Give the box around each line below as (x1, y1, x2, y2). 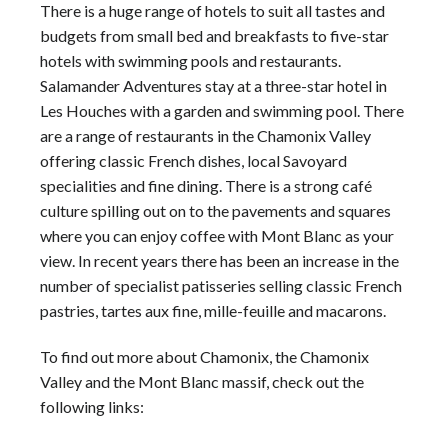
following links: (40, 396, 144, 416)
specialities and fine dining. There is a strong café (40, 175, 372, 195)
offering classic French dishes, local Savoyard (40, 150, 347, 170)
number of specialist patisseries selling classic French (40, 275, 402, 295)
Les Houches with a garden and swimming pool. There (40, 100, 404, 120)
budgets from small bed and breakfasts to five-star (40, 25, 389, 45)
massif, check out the (219, 371, 364, 391)
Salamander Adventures (40, 75, 202, 95)
